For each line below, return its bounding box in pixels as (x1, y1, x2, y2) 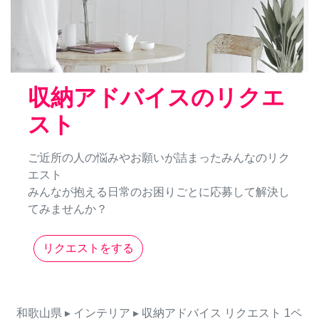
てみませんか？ (28, 203, 108, 216)
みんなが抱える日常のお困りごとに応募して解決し (28, 186, 290, 199)
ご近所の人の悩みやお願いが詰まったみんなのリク (28, 152, 290, 164)
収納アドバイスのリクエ (28, 85, 285, 111)
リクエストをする (43, 242, 134, 255)
